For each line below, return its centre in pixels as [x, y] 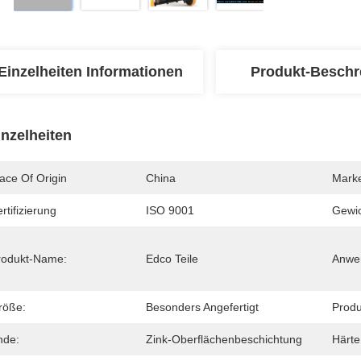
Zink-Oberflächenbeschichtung [224, 339]
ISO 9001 [170, 210]
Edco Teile [172, 259]
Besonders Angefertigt [202, 307]
